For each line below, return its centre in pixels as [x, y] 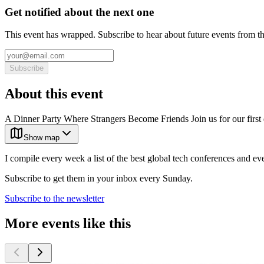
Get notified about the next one [79, 12]
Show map [42, 138]
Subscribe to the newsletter [55, 199]
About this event [54, 94]
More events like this [68, 224]
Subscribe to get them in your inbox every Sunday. [99, 179]
